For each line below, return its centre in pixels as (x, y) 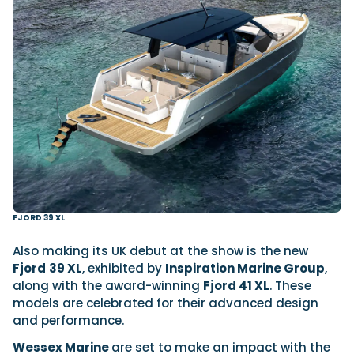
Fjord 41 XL (236, 285)
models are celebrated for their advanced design (166, 303)
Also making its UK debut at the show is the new (160, 250)
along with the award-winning (108, 285)
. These (290, 285)
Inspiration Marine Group (245, 268)
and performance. (68, 320)
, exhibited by (124, 268)
